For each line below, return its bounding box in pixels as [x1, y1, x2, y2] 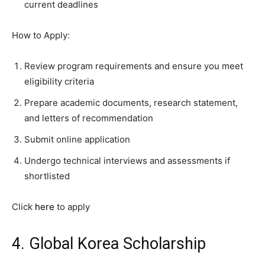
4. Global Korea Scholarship [12, 234, 206, 254]
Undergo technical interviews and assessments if [24, 155, 230, 167]
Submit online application [24, 134, 130, 146]
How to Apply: [12, 30, 70, 41]
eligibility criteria [24, 76, 94, 88]
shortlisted [24, 170, 70, 182]
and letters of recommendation [24, 112, 153, 124]
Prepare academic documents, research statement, [24, 97, 238, 109]
